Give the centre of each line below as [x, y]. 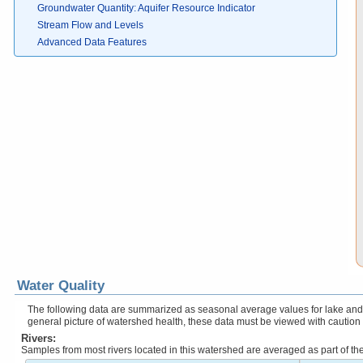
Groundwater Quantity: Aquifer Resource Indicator [146, 8]
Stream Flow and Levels [90, 25]
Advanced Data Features [92, 42]
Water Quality [61, 286]
